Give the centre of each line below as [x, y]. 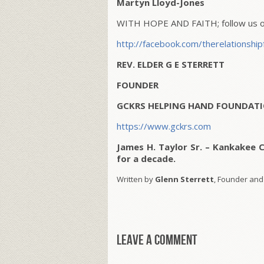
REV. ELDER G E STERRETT [171, 65]
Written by [136, 179]
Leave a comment [157, 240]
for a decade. [146, 159]
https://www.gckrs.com [164, 126]
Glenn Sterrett [184, 179]
